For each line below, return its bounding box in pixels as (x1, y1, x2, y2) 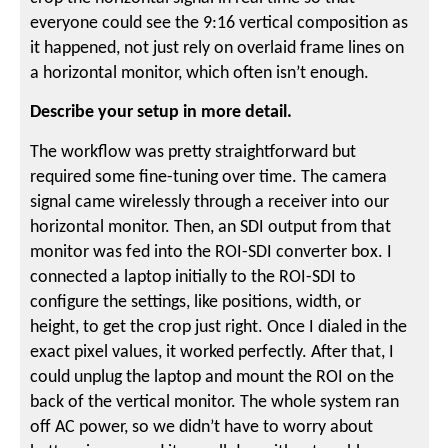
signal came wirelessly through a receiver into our (30, 192, 390, 212)
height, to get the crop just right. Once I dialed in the (30, 317, 408, 337)
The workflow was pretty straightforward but (30, 142, 357, 162)
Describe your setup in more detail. (30, 103, 297, 123)
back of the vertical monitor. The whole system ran (30, 392, 400, 412)
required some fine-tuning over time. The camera (30, 167, 388, 187)
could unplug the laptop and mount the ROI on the (30, 367, 395, 387)
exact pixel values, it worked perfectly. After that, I (30, 342, 395, 362)
